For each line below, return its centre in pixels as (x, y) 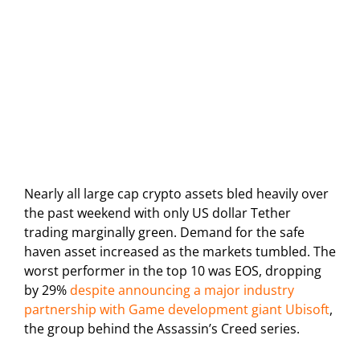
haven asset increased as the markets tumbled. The (180, 252)
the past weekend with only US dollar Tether (157, 213)
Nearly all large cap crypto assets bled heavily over (176, 194)
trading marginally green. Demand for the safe (164, 233)
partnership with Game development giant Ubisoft (177, 310)
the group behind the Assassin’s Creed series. (162, 329)
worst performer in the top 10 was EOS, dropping (173, 271)
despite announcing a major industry (182, 290)
